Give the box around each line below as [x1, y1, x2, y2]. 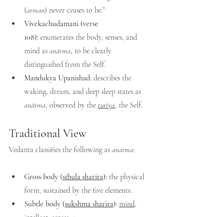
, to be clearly [71, 46, 113, 56]
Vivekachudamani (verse [24, 19, 100, 29]
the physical [107, 172, 146, 182]
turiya [98, 100, 115, 110]
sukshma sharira [65, 199, 113, 209]
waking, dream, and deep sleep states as [24, 87, 143, 96]
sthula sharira [62, 172, 103, 182]
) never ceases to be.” [45, 5, 105, 15]
